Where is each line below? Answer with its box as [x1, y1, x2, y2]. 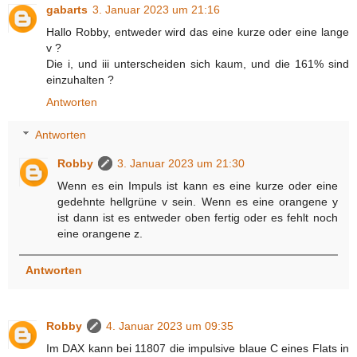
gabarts [46, 2, 88, 16]
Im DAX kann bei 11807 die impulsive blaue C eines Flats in [46, 341, 349, 355]
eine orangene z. [57, 227, 143, 241]
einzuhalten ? [46, 73, 114, 86]
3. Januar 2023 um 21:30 [117, 157, 245, 171]
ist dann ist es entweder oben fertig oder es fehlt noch [57, 211, 338, 225]
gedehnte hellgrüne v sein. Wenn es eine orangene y [57, 195, 338, 209]
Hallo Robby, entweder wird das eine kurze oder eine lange [46, 25, 349, 38]
